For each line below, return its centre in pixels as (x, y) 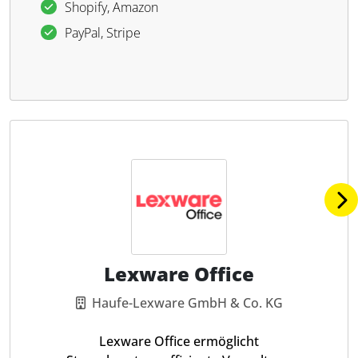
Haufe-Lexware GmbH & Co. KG (187, 303)
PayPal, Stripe (103, 33)
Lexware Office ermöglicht (179, 341)
